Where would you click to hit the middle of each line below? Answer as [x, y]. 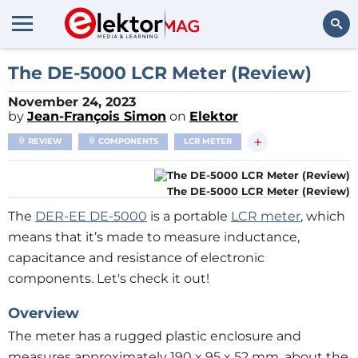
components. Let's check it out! [109, 278]
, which [323, 216]
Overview [44, 313]
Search [325, 68]
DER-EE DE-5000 [91, 216]
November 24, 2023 [72, 102]
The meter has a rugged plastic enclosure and [155, 336]
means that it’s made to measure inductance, [154, 237]
